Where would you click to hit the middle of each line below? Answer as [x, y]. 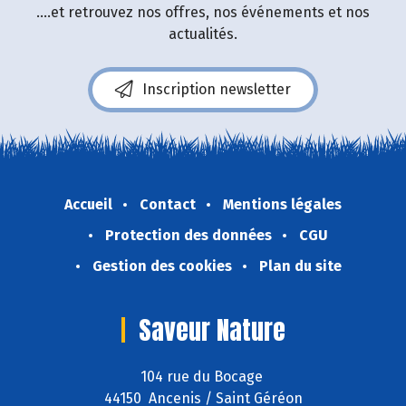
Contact [168, 205]
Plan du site [300, 266]
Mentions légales [282, 205]
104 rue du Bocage [203, 377]
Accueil [88, 205]
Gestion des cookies [162, 266]
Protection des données [188, 236]
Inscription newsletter [217, 90]
